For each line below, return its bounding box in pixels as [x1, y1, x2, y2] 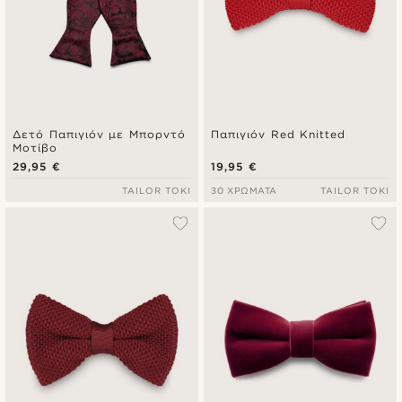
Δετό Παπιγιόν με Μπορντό [13, 127, 186, 141]
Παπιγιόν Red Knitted [211, 127, 345, 141]
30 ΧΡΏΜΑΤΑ [211, 184, 277, 196]
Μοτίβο [13, 140, 57, 154]
